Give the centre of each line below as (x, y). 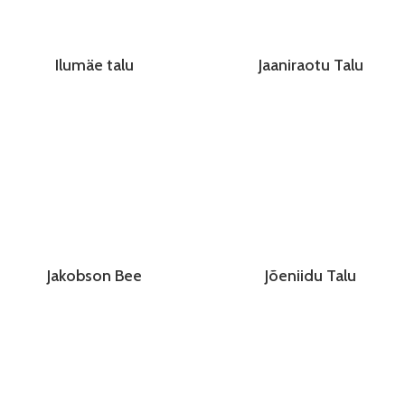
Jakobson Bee (94, 276)
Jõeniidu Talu (311, 276)
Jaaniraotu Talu (311, 66)
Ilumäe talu (94, 66)
